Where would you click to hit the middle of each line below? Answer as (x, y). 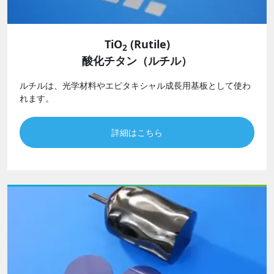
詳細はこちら (137, 133)
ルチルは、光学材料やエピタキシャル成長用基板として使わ (135, 86)
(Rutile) (148, 44)
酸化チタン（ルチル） (137, 61)
